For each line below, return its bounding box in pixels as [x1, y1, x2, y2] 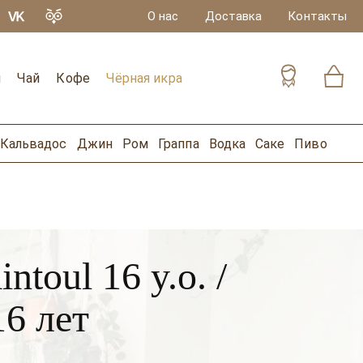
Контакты [288, 9, 347, 23]
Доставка [204, 9, 263, 23]
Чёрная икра [105, 70, 182, 86]
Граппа [158, 135, 199, 152]
